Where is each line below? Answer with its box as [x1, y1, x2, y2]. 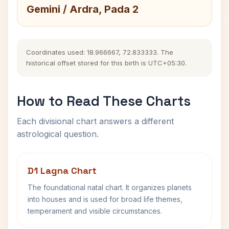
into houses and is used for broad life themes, [28, 195, 182, 203]
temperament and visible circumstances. [28, 207, 162, 215]
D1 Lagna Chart [28, 165, 97, 176]
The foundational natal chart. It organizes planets [28, 183, 192, 192]
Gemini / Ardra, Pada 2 [27, 3, 139, 15]
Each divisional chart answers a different [17, 116, 174, 126]
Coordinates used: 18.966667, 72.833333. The [26, 48, 173, 56]
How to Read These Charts [17, 92, 191, 110]
